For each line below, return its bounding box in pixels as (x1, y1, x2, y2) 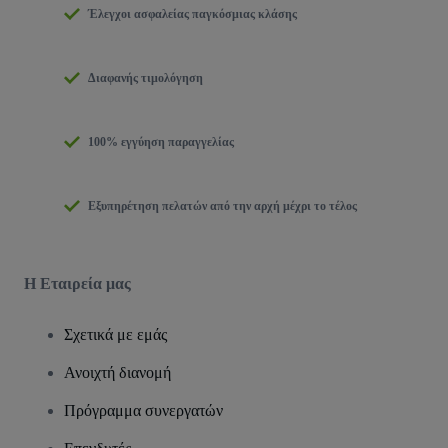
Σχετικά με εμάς (64, 325, 167, 343)
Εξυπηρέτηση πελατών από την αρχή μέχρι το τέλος (88, 198, 357, 213)
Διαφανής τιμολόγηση (88, 70, 203, 85)
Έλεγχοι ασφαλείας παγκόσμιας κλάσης (88, 6, 297, 21)
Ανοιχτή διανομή (64, 363, 171, 381)
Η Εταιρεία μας (24, 274, 131, 292)
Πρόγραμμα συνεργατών (64, 401, 223, 419)
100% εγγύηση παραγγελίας (88, 134, 234, 149)
